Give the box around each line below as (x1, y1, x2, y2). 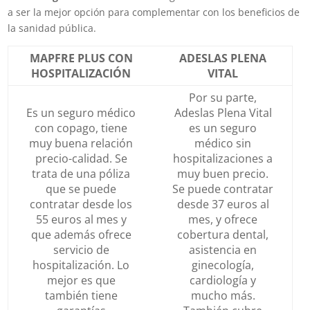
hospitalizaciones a (173, 150, 273, 166)
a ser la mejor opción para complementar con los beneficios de (8, 5, 300, 19)
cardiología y (190, 272, 257, 288)
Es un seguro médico (26, 104, 136, 120)
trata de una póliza (32, 165, 131, 181)
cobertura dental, (177, 226, 269, 242)
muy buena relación (29, 135, 134, 151)
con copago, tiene (35, 120, 128, 136)
